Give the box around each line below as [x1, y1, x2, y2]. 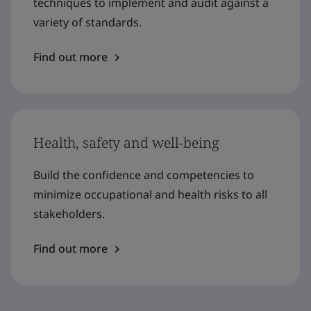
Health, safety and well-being [33, 133, 219, 153]
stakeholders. [33, 206, 105, 222]
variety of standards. [33, 15, 142, 31]
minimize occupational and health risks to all [33, 187, 267, 203]
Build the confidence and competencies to [33, 167, 254, 183]
